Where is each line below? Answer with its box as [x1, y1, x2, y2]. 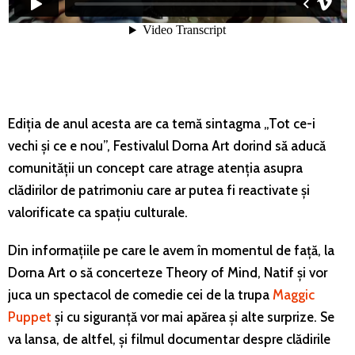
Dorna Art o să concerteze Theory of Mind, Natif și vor [8, 264, 327, 281]
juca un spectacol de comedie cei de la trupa [8, 286, 273, 303]
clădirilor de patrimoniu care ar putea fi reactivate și [8, 181, 310, 198]
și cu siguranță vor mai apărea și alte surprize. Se [52, 308, 334, 325]
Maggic [273, 286, 315, 303]
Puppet [8, 308, 52, 325]
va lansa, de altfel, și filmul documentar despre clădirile [8, 330, 330, 347]
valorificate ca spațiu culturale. [8, 204, 188, 220]
